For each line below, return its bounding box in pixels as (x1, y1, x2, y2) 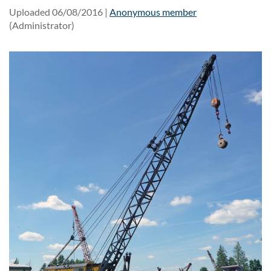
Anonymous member (109, 5, 197, 18)
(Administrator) (9, 19, 74, 31)
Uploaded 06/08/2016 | (9, 5, 108, 18)
